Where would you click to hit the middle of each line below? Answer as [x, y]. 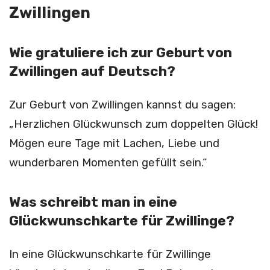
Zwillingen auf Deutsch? [92, 72]
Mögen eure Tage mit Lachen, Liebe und [114, 144]
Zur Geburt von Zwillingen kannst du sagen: [122, 105]
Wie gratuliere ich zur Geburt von [121, 53]
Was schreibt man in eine [93, 202]
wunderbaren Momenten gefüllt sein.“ [108, 163]
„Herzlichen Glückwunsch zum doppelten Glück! [133, 124]
